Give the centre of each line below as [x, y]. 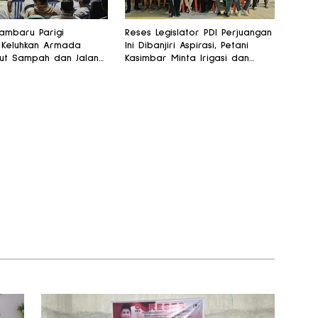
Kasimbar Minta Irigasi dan [187, 59]
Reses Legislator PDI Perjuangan [198, 33]
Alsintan [142, 71]
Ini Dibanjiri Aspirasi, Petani [186, 46]
